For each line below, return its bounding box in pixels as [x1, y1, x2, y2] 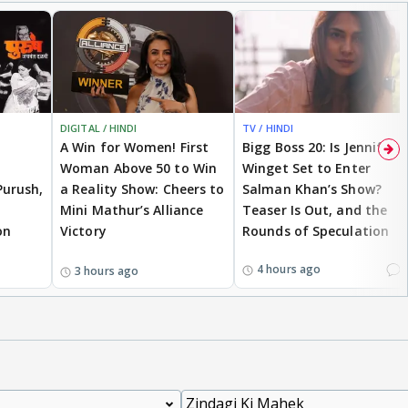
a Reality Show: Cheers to [60, 179, 225, 198]
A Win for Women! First [60, 138, 209, 156]
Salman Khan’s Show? [242, 179, 382, 198]
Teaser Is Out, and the [242, 200, 388, 219]
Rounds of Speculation [242, 221, 390, 240]
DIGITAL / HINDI [60, 120, 138, 135]
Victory [60, 221, 107, 240]
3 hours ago [75, 262, 139, 279]
